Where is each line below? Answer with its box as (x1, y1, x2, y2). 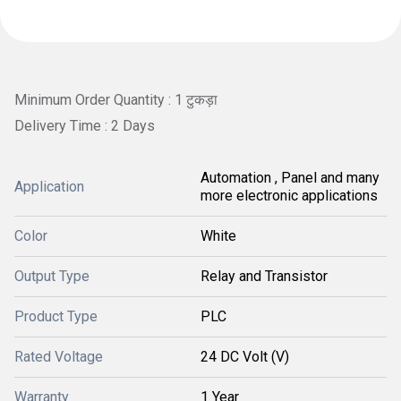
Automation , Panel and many (200, 168, 380, 186)
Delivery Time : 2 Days (14, 117, 155, 135)
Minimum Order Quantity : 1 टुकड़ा (14, 91, 218, 108)
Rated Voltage (14, 347, 103, 365)
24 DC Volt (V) (200, 347, 289, 365)
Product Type (14, 307, 98, 325)
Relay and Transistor (200, 267, 328, 285)
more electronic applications (200, 186, 378, 204)
